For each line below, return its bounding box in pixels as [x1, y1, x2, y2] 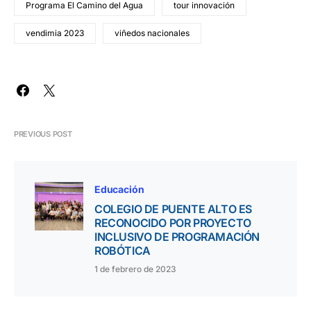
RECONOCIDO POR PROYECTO [94, 216, 251, 230]
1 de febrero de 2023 [94, 264, 176, 275]
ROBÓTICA [94, 244, 151, 258]
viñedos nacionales [115, 28, 190, 39]
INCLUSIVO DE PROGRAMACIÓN [94, 230, 260, 244]
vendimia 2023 [26, 28, 84, 39]
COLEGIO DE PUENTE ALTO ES [94, 202, 253, 217]
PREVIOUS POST [14, 129, 72, 140]
